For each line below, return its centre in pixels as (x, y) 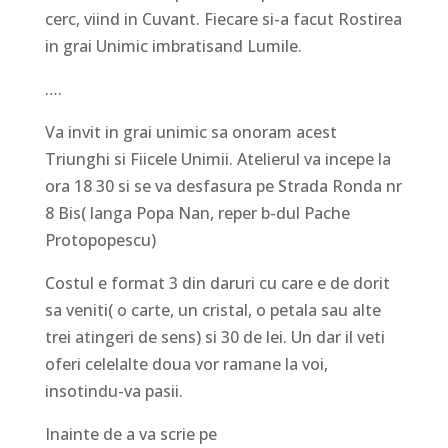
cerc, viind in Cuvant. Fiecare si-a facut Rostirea (223, 19)
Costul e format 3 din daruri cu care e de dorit (217, 283)
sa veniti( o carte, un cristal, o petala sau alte (212, 310)
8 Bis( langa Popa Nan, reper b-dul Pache (197, 213)
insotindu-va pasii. (113, 391)
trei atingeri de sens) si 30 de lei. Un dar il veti (214, 337)
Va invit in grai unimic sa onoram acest (190, 132)
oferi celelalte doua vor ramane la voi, (186, 364)
